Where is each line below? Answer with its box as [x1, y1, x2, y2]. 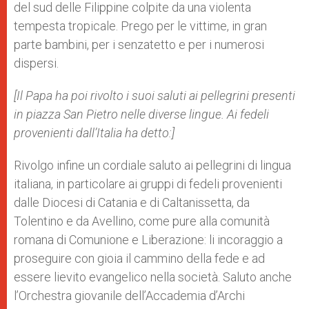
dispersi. [14, 56, 59, 70]
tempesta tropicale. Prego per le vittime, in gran [14, 19, 267, 33]
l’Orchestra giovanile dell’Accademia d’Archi [14, 288, 245, 303]
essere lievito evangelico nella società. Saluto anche [14, 270, 292, 284]
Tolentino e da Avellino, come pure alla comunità [14, 214, 270, 228]
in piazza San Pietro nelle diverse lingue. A [14, 107, 235, 121]
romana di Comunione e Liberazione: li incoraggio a [14, 232, 283, 247]
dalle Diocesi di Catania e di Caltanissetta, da [14, 195, 250, 210]
